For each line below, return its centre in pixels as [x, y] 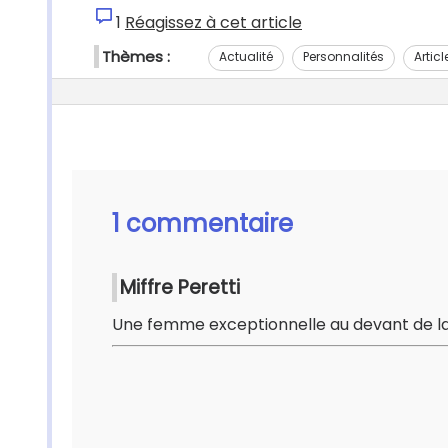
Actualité [246, 56]
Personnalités [343, 56]
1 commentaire [202, 223]
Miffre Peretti [180, 287]
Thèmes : [136, 56]
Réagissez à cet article [213, 22]
